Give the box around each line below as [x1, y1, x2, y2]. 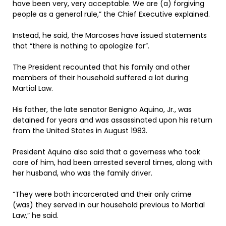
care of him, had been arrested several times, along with [13, 157, 212, 167]
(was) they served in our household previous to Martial [13, 200, 205, 210]
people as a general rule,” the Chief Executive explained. [13, 9, 210, 19]
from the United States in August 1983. [13, 126, 147, 136]
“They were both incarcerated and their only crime [13, 189, 192, 199]
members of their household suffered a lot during [13, 73, 188, 83]
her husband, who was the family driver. [13, 168, 152, 178]
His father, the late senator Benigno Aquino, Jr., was [13, 104, 192, 115]
